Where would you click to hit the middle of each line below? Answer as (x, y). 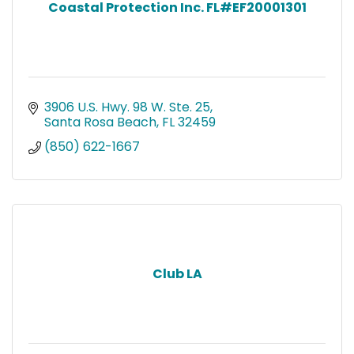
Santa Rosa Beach (100, 122)
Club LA (177, 273)
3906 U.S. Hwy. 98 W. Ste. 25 (127, 107)
